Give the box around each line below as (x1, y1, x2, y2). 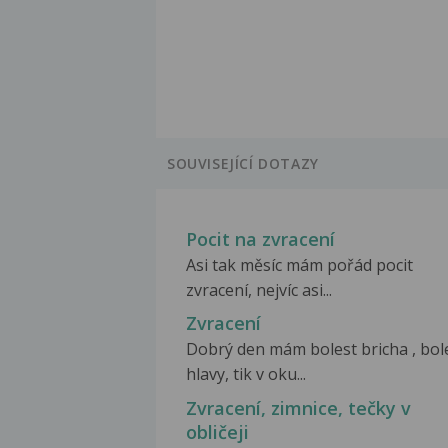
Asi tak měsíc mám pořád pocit (186, 254, 413, 277)
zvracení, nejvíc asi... (186, 279, 332, 302)
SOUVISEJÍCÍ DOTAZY (167, 154, 319, 174)
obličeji (186, 419, 249, 444)
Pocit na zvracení (186, 227, 335, 252)
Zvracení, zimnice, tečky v (186, 395, 411, 420)
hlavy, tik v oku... (186, 363, 306, 386)
